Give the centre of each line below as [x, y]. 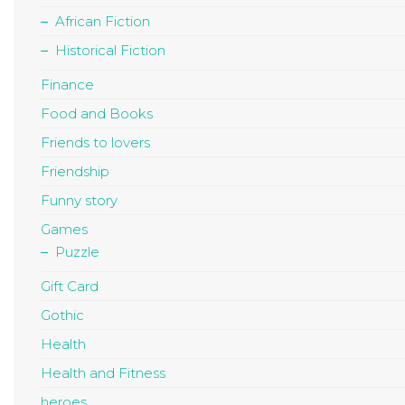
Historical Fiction [110, 51]
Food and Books [97, 114]
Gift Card [70, 287]
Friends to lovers [95, 143]
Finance [67, 85]
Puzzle [77, 252]
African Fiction [103, 22]
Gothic [62, 316]
